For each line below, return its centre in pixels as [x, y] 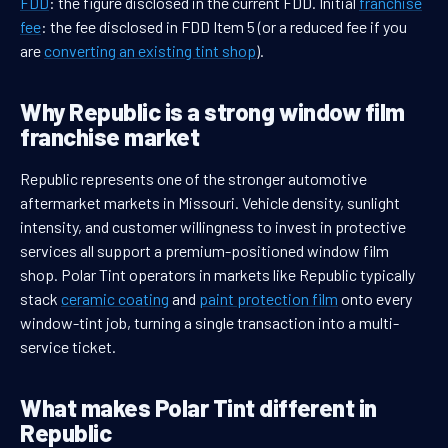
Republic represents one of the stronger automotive [193, 179]
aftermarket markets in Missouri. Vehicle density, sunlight [210, 203]
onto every [375, 299]
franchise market [110, 137]
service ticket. [68, 347]
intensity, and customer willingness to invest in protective [213, 227]
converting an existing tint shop [150, 51]
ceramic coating [115, 299]
